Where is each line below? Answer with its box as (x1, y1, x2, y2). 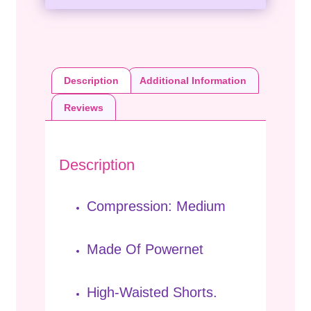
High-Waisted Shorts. (87, 285, 217, 301)
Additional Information (140, 74, 247, 86)
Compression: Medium (87, 199, 226, 215)
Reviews (64, 101, 104, 113)
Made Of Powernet (87, 242, 203, 258)
